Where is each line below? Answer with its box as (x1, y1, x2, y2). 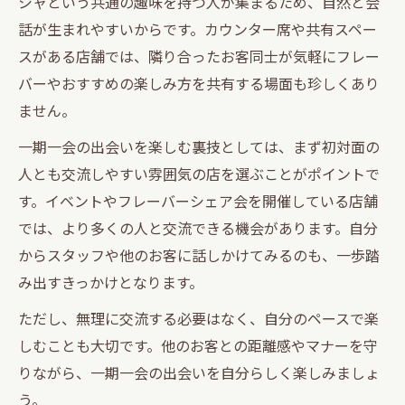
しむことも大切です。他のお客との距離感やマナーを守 (18, 334, 378, 356)
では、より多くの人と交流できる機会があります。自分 (18, 216, 378, 239)
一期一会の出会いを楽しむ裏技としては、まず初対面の (18, 135, 380, 157)
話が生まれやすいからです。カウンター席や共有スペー (18, 17, 377, 40)
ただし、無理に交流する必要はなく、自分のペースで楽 (18, 306, 379, 329)
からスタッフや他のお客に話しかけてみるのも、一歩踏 (18, 243, 380, 266)
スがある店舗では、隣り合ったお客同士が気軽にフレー (18, 44, 380, 67)
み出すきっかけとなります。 (18, 270, 203, 293)
